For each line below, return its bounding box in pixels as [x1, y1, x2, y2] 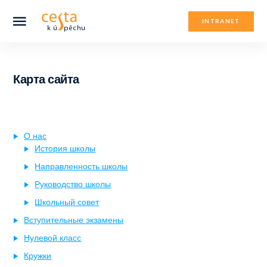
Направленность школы [35, 160, 128, 172]
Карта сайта [13, 71, 79, 88]
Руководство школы [35, 178, 111, 190]
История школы [35, 142, 96, 154]
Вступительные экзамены [24, 213, 124, 226]
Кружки [24, 249, 52, 262]
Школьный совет [35, 195, 100, 208]
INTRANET [202, 17, 240, 26]
